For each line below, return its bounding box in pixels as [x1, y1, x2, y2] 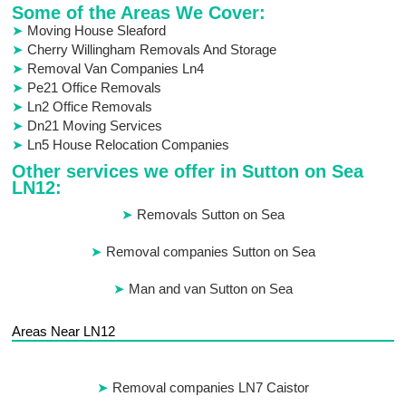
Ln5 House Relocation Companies [27, 137, 230, 153]
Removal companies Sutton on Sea [105, 244, 315, 260]
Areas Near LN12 [12, 324, 116, 340]
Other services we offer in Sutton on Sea [12, 161, 364, 182]
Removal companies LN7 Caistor [111, 380, 309, 396]
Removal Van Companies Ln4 [27, 61, 205, 77]
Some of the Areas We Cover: [12, 3, 266, 24]
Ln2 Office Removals [27, 99, 153, 115]
